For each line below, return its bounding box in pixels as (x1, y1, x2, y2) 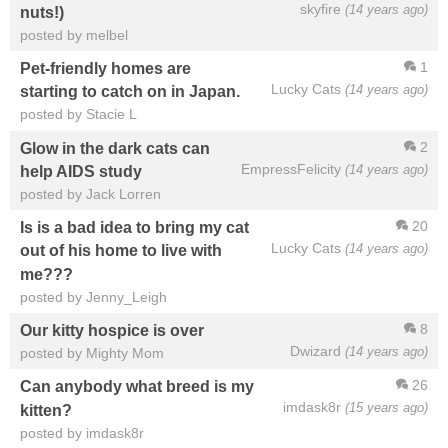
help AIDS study (20, 161, 142, 180)
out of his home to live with (20, 241, 222, 260)
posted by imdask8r (20, 424, 144, 441)
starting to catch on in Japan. (20, 82, 240, 101)
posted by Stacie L (20, 106, 137, 123)
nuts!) (20, 2, 64, 21)
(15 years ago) (345, 400, 428, 416)
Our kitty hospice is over (20, 321, 204, 340)
